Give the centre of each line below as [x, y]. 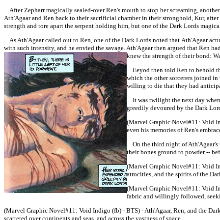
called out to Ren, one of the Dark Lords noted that [112, 40]
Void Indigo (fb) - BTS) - [112, 210]
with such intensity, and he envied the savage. [65, 48]
